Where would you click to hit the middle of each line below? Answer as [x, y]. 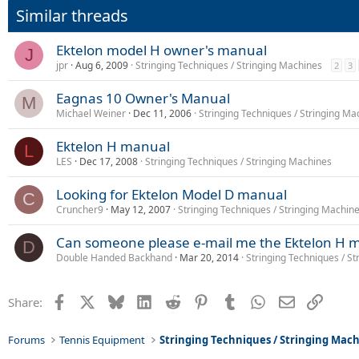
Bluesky [145, 300]
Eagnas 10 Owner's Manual [143, 98]
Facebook [93, 300]
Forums [26, 340]
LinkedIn [175, 300]
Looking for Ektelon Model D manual [171, 194]
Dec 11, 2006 [162, 113]
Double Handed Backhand [114, 257]
